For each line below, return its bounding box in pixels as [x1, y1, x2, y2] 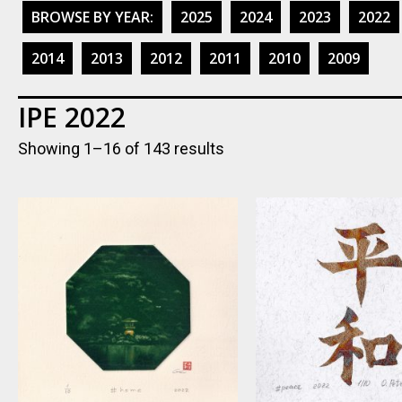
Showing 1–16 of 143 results [18, 139, 224, 158]
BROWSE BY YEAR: [31, 7, 153, 27]
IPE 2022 [18, 99, 126, 135]
